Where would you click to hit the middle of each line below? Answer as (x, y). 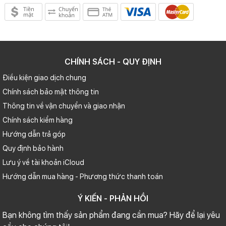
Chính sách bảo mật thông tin (51, 92)
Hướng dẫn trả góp (34, 134)
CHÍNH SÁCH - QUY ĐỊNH (113, 62)
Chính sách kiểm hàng (38, 120)
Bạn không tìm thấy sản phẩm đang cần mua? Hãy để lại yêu (111, 215)
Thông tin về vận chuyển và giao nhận (64, 106)
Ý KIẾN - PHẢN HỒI (113, 199)
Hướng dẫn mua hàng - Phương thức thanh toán (83, 177)
